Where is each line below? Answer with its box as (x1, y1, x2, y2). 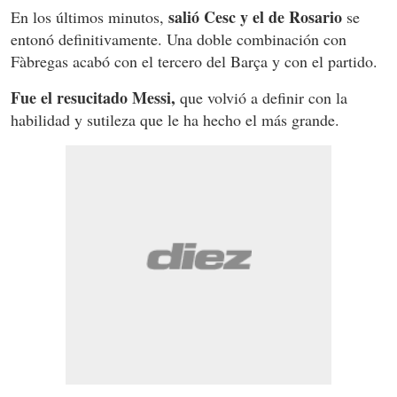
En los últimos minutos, (11, 5, 168, 27)
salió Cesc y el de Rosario (168, 4, 346, 28)
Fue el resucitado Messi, (11, 85, 180, 109)
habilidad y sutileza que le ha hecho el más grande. (11, 108, 339, 130)
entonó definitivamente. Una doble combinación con (11, 27, 346, 50)
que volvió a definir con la (180, 86, 347, 108)
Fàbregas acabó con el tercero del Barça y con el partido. (11, 50, 378, 72)
